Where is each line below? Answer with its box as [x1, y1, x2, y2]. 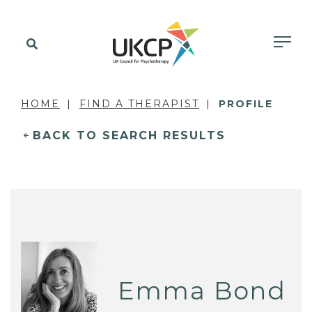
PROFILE [219, 97, 273, 110]
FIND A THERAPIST [79, 97, 199, 110]
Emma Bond [118, 276, 287, 306]
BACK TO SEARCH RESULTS [33, 129, 226, 142]
